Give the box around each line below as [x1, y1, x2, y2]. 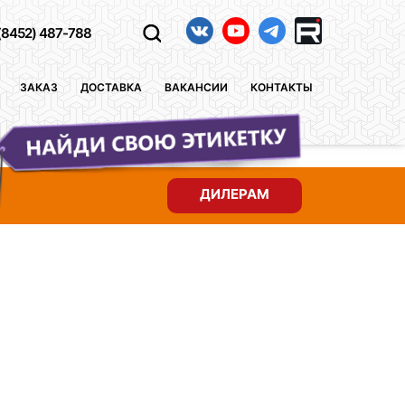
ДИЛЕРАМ [200, 185, 269, 203]
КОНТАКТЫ [250, 80, 313, 94]
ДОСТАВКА [80, 80, 142, 94]
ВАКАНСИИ [165, 80, 228, 94]
